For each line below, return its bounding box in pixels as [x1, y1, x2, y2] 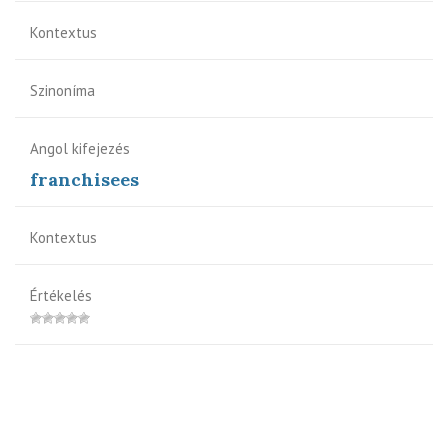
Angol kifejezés [30, 138, 130, 158]
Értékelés [30, 285, 92, 305]
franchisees [30, 167, 139, 191]
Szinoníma [30, 80, 95, 100]
